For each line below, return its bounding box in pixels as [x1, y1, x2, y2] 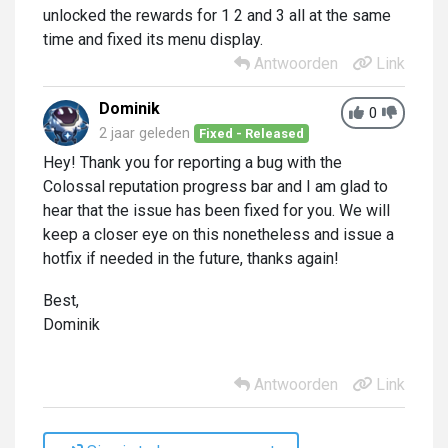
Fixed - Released [199, 125, 305, 141]
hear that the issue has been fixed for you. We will [43, 200, 390, 220]
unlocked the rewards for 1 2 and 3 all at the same [43, 5, 391, 25]
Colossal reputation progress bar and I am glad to [43, 176, 388, 196]
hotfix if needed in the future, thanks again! [43, 248, 339, 268]
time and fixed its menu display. [43, 29, 267, 49]
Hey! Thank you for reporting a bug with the [43, 152, 342, 172]
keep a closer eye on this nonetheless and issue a [43, 224, 394, 244]
